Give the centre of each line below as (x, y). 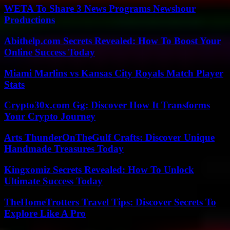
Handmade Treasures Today (64, 149)
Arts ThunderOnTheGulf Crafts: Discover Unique (109, 138)
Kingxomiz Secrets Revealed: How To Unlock (99, 169)
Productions (30, 20)
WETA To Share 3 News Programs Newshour (100, 9)
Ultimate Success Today (53, 181)
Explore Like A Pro (45, 213)
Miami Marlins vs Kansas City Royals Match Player (114, 73)
